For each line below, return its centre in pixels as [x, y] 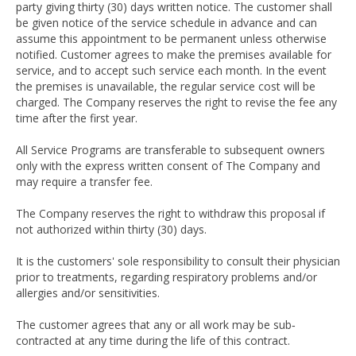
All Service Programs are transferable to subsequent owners [170, 150]
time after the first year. [77, 118]
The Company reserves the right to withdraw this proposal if [170, 213]
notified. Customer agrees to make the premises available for [174, 54]
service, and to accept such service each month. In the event [171, 70]
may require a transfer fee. [84, 182]
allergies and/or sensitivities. [88, 293]
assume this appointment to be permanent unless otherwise [171, 39]
